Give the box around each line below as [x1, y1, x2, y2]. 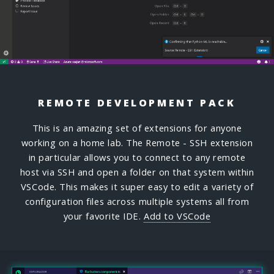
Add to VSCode [144, 210, 211, 223]
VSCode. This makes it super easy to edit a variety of [20, 180, 254, 193]
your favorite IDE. [63, 210, 144, 223]
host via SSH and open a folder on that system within [20, 166, 254, 179]
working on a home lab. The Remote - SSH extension [21, 136, 253, 149]
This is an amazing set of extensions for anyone [32, 122, 242, 135]
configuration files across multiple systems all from [24, 195, 250, 208]
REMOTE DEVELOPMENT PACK [38, 96, 236, 110]
